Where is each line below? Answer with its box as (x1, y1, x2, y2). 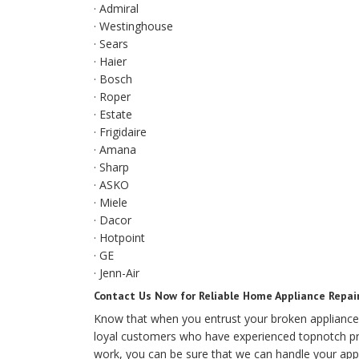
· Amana (94, 142, 136, 157)
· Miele (94, 195, 127, 210)
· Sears (94, 36, 128, 51)
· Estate (94, 107, 132, 122)
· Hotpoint (94, 230, 145, 245)
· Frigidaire (94, 124, 147, 139)
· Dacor (94, 212, 131, 228)
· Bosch (94, 71, 132, 87)
